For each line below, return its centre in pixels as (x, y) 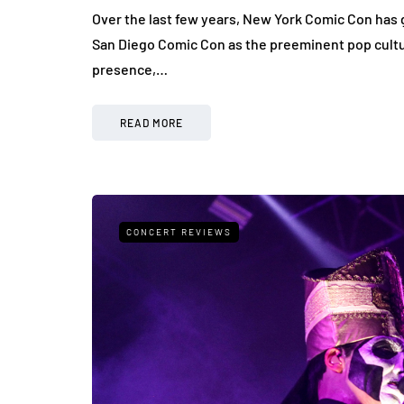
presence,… (130, 69)
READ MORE (151, 123)
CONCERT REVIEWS (179, 232)
